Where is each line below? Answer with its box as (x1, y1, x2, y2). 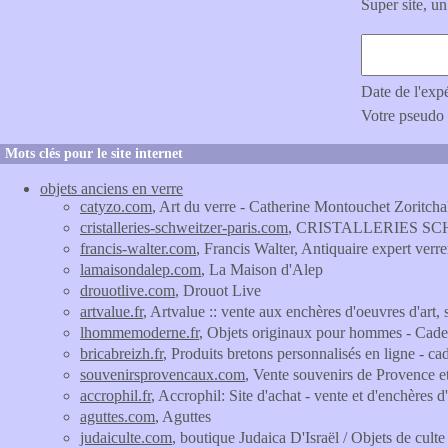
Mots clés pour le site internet (5, 146, 183, 161)
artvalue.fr (80, 303, 143, 320)
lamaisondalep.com (80, 261, 201, 278)
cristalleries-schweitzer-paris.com (80, 219, 288, 236)
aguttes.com (80, 408, 155, 425)
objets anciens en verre (40, 180, 183, 197)
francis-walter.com (80, 240, 196, 257)
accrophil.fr (80, 387, 151, 404)
